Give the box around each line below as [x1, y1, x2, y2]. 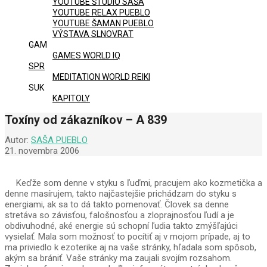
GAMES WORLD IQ [52, 51, 120, 60]
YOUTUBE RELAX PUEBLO [52, 8, 150, 17]
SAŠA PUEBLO [31, 135, 88, 146]
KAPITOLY [52, 94, 90, 103]
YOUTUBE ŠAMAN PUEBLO [52, 18, 154, 28]
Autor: [5, 135, 29, 146]
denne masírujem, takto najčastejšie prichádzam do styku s [5, 188, 237, 200]
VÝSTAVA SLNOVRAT [52, 29, 133, 39]
